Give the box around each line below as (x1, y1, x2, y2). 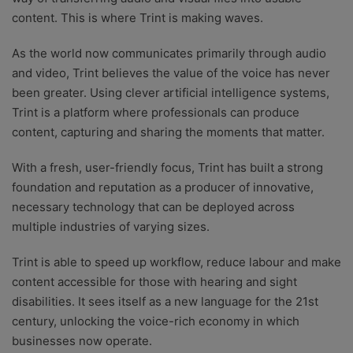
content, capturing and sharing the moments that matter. (12, 124, 325, 140)
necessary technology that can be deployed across (12, 199, 295, 215)
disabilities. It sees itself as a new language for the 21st (12, 294, 318, 310)
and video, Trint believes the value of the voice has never (12, 65, 330, 81)
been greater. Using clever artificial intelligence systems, (12, 85, 329, 101)
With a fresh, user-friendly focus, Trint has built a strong (12, 160, 323, 176)
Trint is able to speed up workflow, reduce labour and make (12, 255, 341, 270)
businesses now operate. (12, 333, 152, 349)
